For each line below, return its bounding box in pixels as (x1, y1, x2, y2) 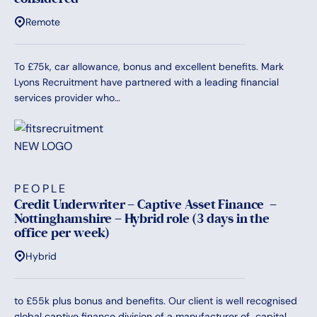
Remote (25, 16, 60, 29)
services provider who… (14, 91, 120, 105)
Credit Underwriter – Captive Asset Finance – (14, 197, 277, 213)
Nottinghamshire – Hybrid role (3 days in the (14, 211, 270, 227)
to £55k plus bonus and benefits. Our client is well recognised (14, 294, 297, 308)
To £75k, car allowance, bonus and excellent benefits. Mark (14, 60, 284, 74)
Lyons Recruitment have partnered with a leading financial (14, 76, 279, 89)
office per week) (14, 225, 110, 241)
